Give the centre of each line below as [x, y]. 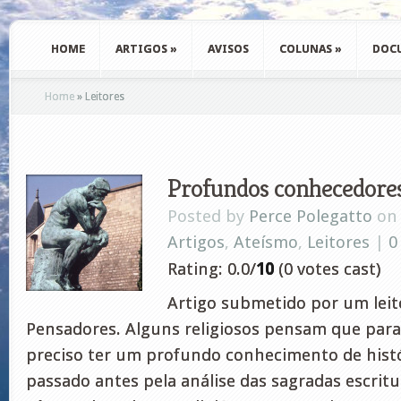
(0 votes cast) [327, 269]
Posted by [208, 216]
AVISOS [228, 49]
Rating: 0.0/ [212, 269]
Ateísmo [266, 242]
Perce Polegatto [311, 216]
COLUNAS [306, 49]
